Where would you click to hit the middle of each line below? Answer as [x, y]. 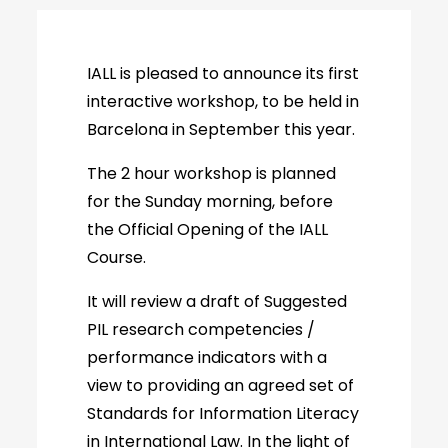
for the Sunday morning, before [210, 201]
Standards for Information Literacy [223, 413]
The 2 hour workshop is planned [212, 173]
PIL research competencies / [201, 329]
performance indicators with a [207, 357]
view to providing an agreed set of [221, 385]
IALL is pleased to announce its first [223, 73]
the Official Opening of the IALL [208, 229]
